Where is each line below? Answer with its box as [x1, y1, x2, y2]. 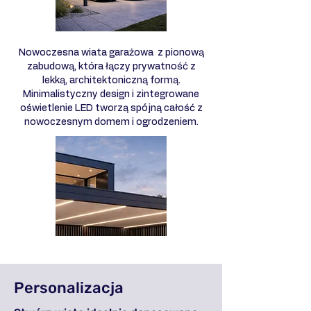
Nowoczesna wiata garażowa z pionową [18, 47, 204, 58]
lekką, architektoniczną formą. [42, 75, 180, 85]
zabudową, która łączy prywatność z [26, 61, 196, 72]
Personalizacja [14, 278, 124, 297]
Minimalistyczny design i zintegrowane [23, 89, 199, 99]
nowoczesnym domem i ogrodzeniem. [24, 117, 199, 127]
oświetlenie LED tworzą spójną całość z [19, 103, 203, 113]
